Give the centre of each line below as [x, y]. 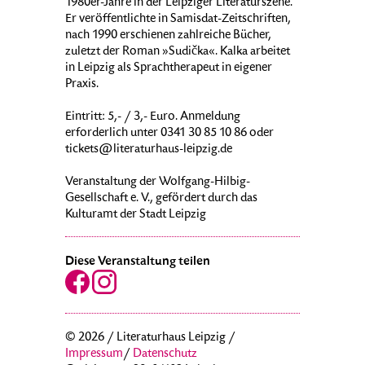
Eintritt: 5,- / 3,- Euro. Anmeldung [153, 118]
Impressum [94, 355]
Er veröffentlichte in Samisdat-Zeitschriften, [178, 20]
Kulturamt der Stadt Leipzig [136, 215]
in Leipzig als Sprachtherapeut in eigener [169, 69]
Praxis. [82, 85]
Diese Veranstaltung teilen [138, 262]
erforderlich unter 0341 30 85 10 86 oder [169, 134]
